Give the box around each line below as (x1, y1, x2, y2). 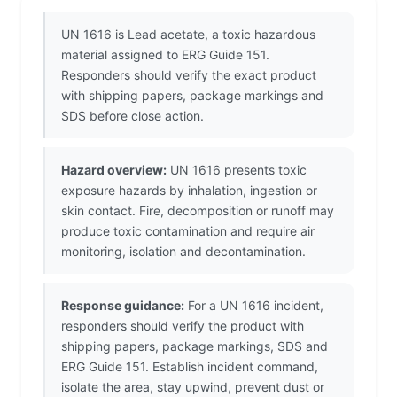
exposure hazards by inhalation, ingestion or (61, 183, 317, 198)
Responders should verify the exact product (61, 67, 316, 83)
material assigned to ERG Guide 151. (61, 47, 269, 63)
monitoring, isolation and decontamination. (61, 244, 306, 260)
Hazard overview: (61, 162, 167, 178)
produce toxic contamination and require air (61, 223, 315, 239)
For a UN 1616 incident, (184, 298, 323, 314)
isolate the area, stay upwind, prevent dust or (61, 379, 324, 395)
